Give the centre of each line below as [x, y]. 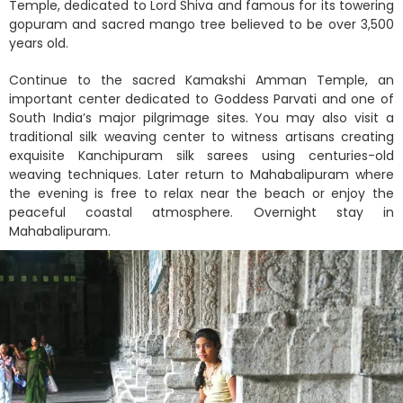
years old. [39, 44]
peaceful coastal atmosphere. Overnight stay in [201, 213]
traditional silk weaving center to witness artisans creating [201, 137]
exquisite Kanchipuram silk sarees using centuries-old [201, 156]
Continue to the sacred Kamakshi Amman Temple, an [201, 81]
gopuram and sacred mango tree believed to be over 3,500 [201, 25]
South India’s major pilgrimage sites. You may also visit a [201, 118]
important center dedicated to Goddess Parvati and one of [201, 99]
